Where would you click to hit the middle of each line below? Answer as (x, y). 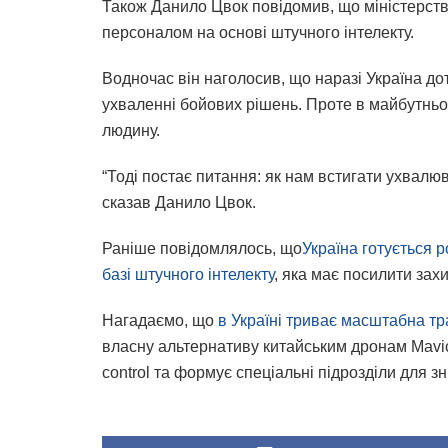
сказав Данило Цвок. (179, 203)
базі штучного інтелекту (188, 275)
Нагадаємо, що (160, 321)
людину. (131, 131)
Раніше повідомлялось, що (202, 249)
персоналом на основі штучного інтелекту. (258, 33)
